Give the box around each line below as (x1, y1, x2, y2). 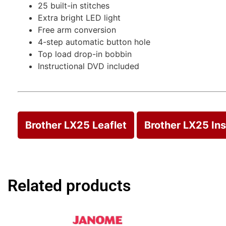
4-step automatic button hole (38, 36, 150, 47)
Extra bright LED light (38, 12, 121, 23)
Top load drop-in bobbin (38, 48, 132, 59)
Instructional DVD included (38, 61, 139, 71)
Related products (8, 176, 131, 196)
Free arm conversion (38, 24, 116, 35)
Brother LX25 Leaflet (25, 119, 127, 132)
